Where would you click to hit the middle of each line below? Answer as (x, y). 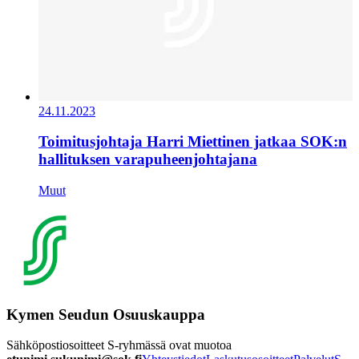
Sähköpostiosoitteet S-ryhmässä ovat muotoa (119, 345)
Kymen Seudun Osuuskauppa (106, 314)
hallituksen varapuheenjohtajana (148, 159)
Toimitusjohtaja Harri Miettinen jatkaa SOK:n (193, 142)
